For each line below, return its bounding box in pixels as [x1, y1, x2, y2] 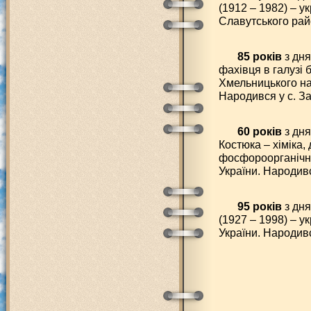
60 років [237, 125, 282, 137]
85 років [237, 50, 282, 62]
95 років [237, 200, 282, 212]
